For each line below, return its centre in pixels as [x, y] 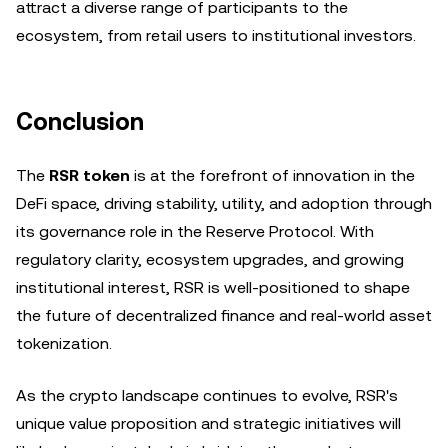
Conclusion [80, 122]
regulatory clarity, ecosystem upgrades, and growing [210, 259]
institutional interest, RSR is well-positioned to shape [213, 287]
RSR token [89, 175]
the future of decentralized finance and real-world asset [224, 315]
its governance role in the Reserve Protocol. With [195, 231]
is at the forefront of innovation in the [272, 175]
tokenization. [64, 343]
